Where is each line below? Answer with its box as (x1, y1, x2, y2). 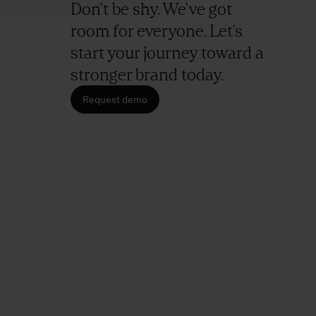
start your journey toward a (71, 42, 264, 63)
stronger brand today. (71, 64, 224, 85)
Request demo (83, 93, 147, 106)
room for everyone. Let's (71, 20, 243, 41)
